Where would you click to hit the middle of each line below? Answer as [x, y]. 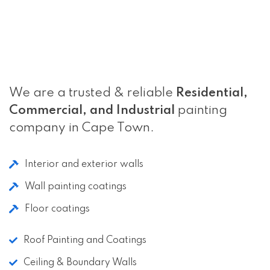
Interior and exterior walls [84, 164]
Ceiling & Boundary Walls [80, 262]
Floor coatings [57, 209]
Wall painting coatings [76, 187]
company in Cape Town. [82, 128]
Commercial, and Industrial [92, 110]
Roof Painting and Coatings [85, 240]
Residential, [212, 93]
